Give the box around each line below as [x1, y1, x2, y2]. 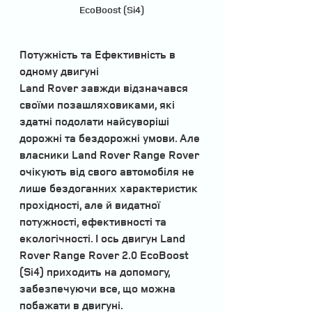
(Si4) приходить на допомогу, [19, 263, 173, 279]
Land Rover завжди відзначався [19, 79, 191, 95]
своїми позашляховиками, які [19, 96, 178, 112]
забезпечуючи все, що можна [19, 280, 178, 296]
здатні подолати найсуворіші [19, 113, 172, 129]
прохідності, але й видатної [19, 196, 163, 212]
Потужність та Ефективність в [19, 46, 178, 62]
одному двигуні [19, 63, 99, 79]
